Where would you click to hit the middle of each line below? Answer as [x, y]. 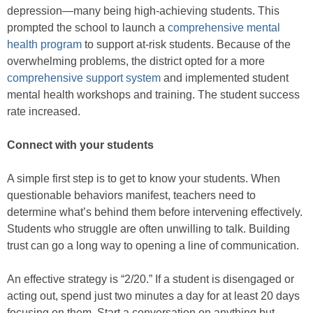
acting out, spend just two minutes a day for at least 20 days [153, 296]
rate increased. [44, 112]
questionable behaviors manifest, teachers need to [131, 196]
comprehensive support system [84, 78]
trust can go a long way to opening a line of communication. [153, 246]
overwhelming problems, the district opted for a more [136, 61]
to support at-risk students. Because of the [186, 45]
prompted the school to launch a [87, 28]
